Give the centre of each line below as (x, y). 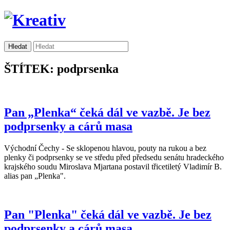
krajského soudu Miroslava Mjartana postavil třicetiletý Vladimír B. (113, 166)
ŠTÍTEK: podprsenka (61, 69)
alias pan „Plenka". (35, 176)
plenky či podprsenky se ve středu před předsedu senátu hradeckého (114, 157)
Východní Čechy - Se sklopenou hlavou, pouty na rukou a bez (105, 148)
